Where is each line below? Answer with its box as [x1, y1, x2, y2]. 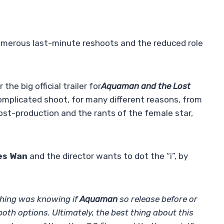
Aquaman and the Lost [101, 81, 190, 91]
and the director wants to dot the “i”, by [27, 151, 188, 161]
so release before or [119, 194, 197, 204]
